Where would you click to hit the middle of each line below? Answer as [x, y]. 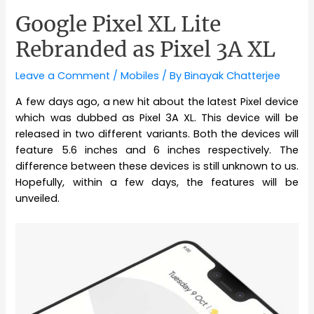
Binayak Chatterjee [233, 76]
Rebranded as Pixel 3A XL [146, 49]
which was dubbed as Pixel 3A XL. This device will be [157, 117]
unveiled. [38, 198]
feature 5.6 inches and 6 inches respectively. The [157, 150]
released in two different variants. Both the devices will [157, 134]
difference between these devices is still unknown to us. [157, 166]
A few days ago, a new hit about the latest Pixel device [157, 101]
